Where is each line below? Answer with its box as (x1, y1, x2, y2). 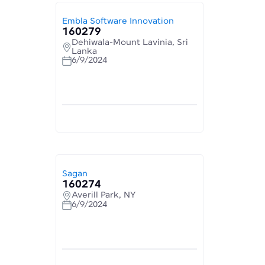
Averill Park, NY (72, 190, 136, 200)
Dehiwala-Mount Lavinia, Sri (72, 38, 188, 47)
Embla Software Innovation (62, 17, 174, 26)
